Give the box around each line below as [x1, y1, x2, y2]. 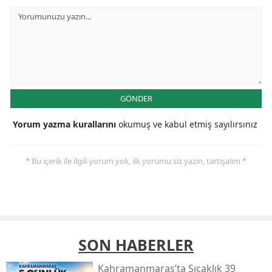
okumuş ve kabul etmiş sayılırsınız [118, 118, 257, 131]
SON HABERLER [78, 234, 194, 256]
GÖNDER [120, 93, 152, 104]
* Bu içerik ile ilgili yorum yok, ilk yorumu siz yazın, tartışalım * [25, 155, 246, 167]
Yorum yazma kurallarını [13, 118, 118, 131]
